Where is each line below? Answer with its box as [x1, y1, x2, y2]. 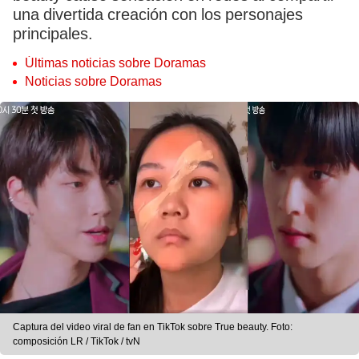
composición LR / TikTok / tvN [13, 336, 140, 348]
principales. [13, 24, 93, 43]
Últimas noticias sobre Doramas [25, 55, 206, 71]
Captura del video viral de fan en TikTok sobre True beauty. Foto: [13, 321, 292, 333]
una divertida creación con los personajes [13, 5, 303, 24]
